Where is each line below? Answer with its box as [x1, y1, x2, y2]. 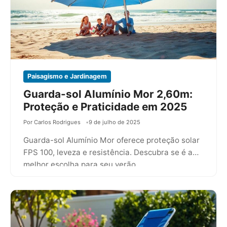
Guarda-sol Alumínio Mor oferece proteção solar [23, 135, 200, 145]
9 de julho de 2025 [89, 119, 140, 126]
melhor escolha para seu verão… [23, 160, 142, 170]
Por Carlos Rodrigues [23, 119, 81, 126]
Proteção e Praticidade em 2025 [23, 100, 187, 113]
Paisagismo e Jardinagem [27, 72, 107, 81]
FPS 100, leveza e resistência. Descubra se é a [23, 147, 193, 158]
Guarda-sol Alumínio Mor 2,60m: [23, 88, 193, 101]
